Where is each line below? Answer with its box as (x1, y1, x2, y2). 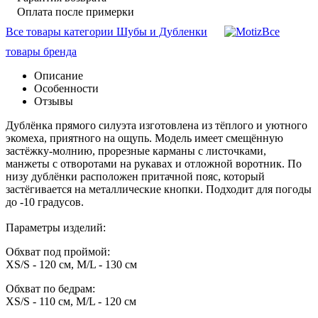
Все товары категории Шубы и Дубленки (6, 25, 207, 38)
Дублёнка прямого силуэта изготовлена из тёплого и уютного (6, 119, 307, 131)
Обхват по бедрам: (6, 282, 95, 295)
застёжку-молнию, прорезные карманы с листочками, (6, 144, 266, 157)
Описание (34, 69, 83, 82)
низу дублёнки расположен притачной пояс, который (6, 170, 265, 182)
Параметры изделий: (6, 221, 106, 234)
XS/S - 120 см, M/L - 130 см (6, 258, 137, 270)
